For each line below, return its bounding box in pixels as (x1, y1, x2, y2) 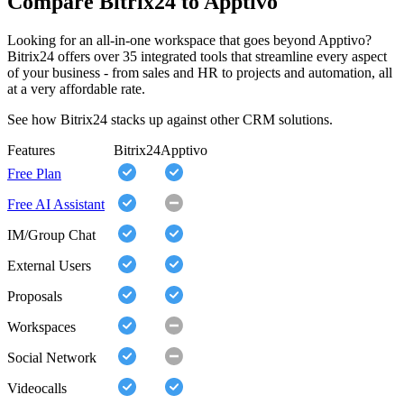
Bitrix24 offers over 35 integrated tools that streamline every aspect (7, 49, 387, 65)
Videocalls (7, 381, 67, 397)
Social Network (7, 350, 96, 366)
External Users (7, 258, 91, 274)
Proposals (7, 289, 62, 305)
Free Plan (7, 166, 61, 182)
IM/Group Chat (7, 227, 96, 243)
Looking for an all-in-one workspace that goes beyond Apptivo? (7, 32, 372, 49)
